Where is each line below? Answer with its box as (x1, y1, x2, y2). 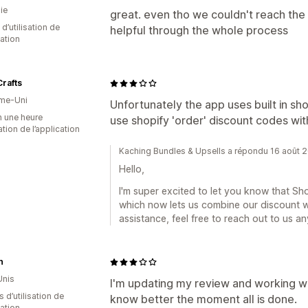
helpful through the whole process (110, 23, 288, 37)
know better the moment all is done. (110, 292, 297, 306)
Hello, (119, 163, 144, 175)
